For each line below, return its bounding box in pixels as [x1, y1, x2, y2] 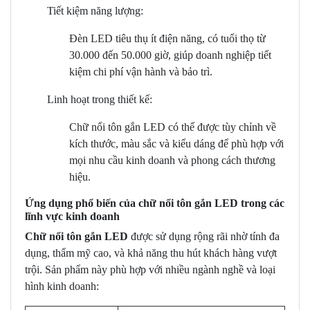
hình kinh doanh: [25, 280, 99, 292]
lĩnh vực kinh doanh [25, 210, 120, 222]
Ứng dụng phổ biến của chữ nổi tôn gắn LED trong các [25, 197, 284, 209]
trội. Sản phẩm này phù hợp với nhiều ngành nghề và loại [25, 263, 275, 275]
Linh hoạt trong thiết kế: [47, 93, 152, 105]
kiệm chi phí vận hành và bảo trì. [69, 65, 212, 77]
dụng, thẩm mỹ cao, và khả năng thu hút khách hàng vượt [25, 246, 277, 259]
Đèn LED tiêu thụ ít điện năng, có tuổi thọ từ [69, 32, 266, 44]
